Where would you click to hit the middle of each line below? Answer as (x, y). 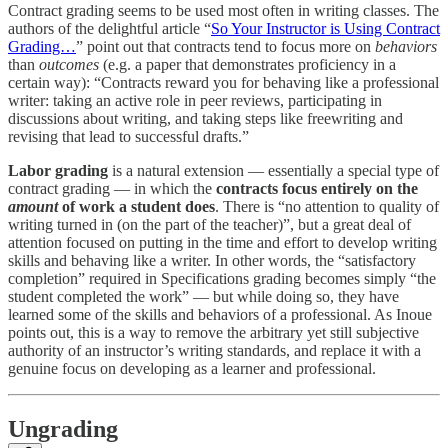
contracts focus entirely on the (317, 188)
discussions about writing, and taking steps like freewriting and (205, 118)
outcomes (69, 64)
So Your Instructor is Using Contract (325, 28)
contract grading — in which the (112, 188)
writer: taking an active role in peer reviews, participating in (195, 100)
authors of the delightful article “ (109, 28)
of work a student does (136, 206)
